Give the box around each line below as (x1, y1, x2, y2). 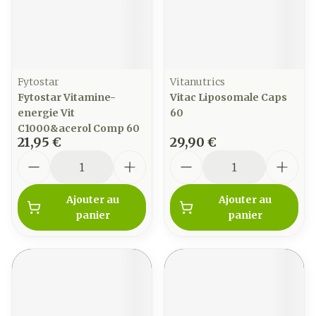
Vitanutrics (170, 75, 225, 88)
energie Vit (18, 107, 75, 119)
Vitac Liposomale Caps (170, 91, 287, 104)
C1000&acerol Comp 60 (18, 122, 140, 135)
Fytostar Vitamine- (18, 91, 116, 104)
